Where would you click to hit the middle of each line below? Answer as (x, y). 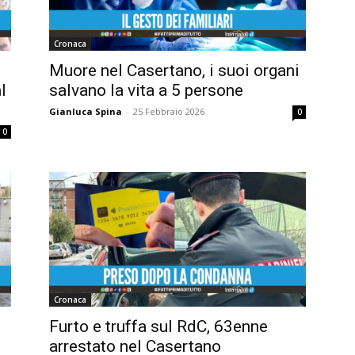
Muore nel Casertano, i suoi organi (174, 71)
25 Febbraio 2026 (169, 112)
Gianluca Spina (86, 112)
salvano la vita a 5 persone (146, 91)
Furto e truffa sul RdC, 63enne (158, 326)
